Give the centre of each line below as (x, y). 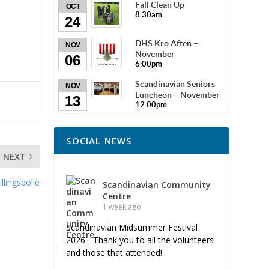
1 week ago (122, 207)
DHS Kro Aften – (167, 43)
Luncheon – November (178, 95)
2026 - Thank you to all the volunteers (140, 240)
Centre (117, 196)
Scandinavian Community (157, 184)
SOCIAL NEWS (99, 140)
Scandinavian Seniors (175, 84)
